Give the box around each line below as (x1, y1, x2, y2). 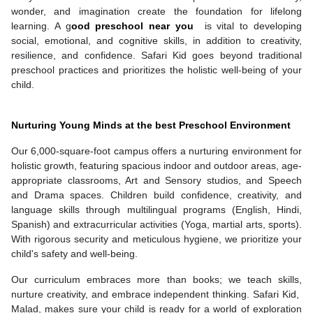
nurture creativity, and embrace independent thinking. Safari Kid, (11, 288, 302, 300)
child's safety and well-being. (11, 247, 138, 259)
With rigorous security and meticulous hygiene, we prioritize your (11, 233, 302, 245)
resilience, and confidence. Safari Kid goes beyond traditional (11, 49, 302, 61)
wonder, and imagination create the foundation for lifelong (11, 5, 302, 17)
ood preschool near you (71, 20, 194, 31)
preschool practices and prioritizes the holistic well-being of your (11, 64, 302, 75)
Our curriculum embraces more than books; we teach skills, (11, 273, 302, 285)
